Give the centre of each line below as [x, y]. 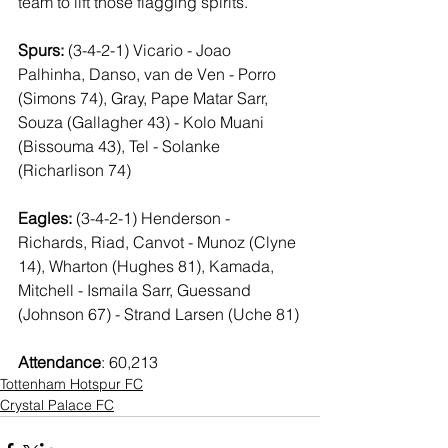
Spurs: [41, 50]
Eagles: [45, 218]
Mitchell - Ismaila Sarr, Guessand [136, 290]
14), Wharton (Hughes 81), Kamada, [148, 266]
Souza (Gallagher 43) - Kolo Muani [143, 122]
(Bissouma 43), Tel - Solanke [121, 146]
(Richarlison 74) [74, 170]
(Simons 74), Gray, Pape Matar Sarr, [145, 98]
